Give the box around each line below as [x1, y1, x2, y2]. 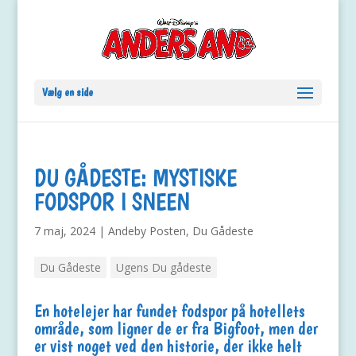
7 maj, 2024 [33, 223, 95, 238]
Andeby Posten [107, 223, 186, 238]
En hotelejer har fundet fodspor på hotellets [33, 300, 305, 321]
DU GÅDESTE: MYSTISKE [33, 164, 237, 192]
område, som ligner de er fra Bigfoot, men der [33, 318, 318, 339]
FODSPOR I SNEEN [33, 188, 190, 215]
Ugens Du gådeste [115, 260, 211, 275]
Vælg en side [41, 86, 93, 99]
